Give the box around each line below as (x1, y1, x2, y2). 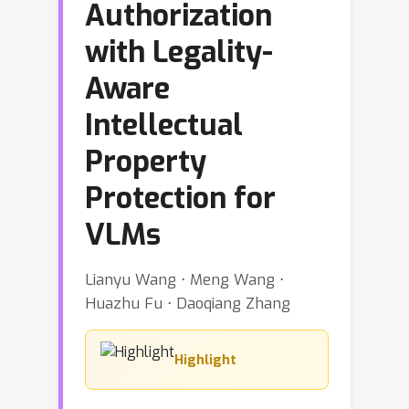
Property (85, 142, 206, 181)
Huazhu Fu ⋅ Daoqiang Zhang (85, 293, 290, 313)
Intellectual (85, 106, 243, 144)
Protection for (85, 179, 276, 217)
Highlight (174, 351, 236, 369)
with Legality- (85, 33, 273, 71)
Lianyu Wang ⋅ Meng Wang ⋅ (85, 269, 284, 289)
